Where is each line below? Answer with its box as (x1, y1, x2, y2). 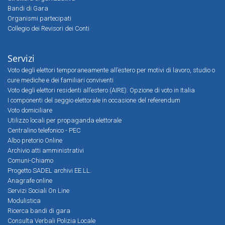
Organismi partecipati (8, 15, 71, 22)
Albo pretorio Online (8, 137, 62, 144)
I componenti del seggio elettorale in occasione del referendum (8, 96, 180, 104)
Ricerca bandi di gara (8, 207, 70, 214)
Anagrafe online (8, 177, 52, 184)
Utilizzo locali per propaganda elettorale (8, 117, 122, 124)
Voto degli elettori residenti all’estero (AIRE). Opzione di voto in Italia (8, 86, 195, 94)
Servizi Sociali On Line (8, 187, 69, 194)
